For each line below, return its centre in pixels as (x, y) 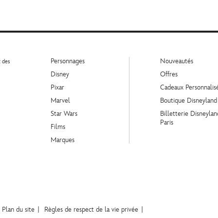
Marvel (60, 101)
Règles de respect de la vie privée (91, 210)
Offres (169, 74)
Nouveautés (177, 61)
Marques (63, 140)
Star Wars (64, 114)
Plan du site (18, 210)
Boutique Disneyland (189, 101)
